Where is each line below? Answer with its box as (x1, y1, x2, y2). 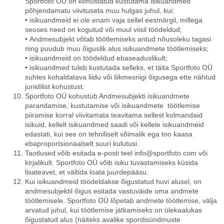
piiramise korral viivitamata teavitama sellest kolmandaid (25, 111, 202, 119)
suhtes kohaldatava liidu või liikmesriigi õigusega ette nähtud (25, 73, 215, 81)
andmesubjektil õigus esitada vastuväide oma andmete (25, 187, 198, 195)
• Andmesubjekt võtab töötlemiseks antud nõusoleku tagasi (25, 35, 211, 43)
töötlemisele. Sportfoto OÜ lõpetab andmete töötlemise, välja (25, 196, 217, 204)
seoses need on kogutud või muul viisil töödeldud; (25, 25, 182, 33)
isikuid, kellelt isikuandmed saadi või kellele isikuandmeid (25, 120, 204, 128)
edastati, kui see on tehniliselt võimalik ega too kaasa (25, 130, 192, 138)
